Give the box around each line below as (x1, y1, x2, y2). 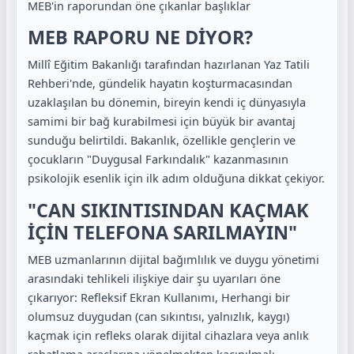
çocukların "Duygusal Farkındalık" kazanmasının (28, 151, 288, 167)
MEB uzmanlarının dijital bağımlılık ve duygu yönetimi (28, 250, 319, 267)
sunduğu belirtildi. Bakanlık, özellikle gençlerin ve (28, 132, 296, 148)
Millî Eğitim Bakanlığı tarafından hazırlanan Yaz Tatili (28, 56, 310, 72)
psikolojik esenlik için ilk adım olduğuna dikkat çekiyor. (28, 170, 325, 186)
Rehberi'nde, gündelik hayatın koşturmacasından (28, 75, 292, 91)
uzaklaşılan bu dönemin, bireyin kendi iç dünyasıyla (28, 94, 306, 110)
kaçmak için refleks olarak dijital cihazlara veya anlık (28, 326, 309, 343)
